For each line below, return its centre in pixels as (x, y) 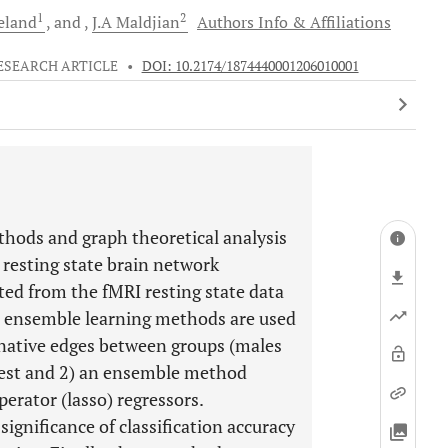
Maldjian (146, 22)
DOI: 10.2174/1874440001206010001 (250, 66)
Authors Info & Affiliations (294, 22)
